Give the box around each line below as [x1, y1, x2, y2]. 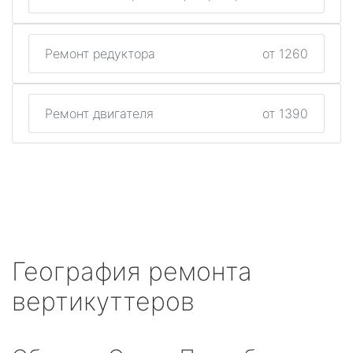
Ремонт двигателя [45, 106, 154, 121]
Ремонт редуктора [45, 46, 155, 61]
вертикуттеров [12, 286, 195, 317]
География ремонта [12, 256, 252, 287]
